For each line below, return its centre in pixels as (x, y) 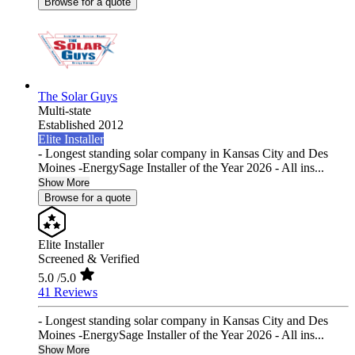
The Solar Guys (78, 97)
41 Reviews (68, 292)
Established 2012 (81, 125)
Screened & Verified (89, 259)
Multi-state (65, 111)
